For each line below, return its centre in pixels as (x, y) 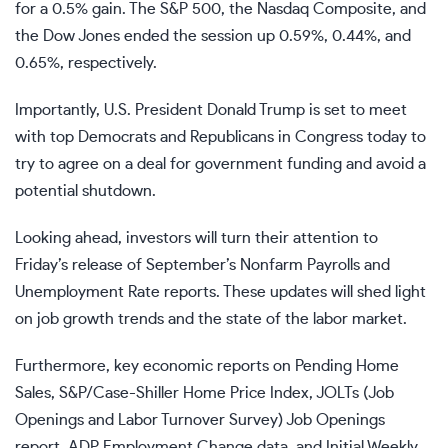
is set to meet (356, 110)
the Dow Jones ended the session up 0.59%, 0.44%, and (213, 36)
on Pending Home (334, 366)
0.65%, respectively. (86, 63)
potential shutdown (83, 191)
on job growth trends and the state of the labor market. (211, 319)
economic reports (206, 366)
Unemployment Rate (87, 292)
